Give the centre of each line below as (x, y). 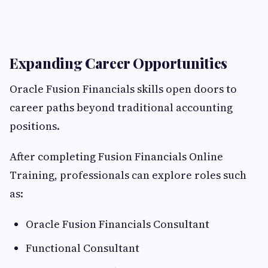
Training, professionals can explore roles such (128, 175)
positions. (35, 126)
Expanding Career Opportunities (118, 63)
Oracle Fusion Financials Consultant (119, 224)
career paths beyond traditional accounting (121, 108)
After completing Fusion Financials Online (116, 157)
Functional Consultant (84, 248)
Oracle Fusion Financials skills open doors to (123, 89)
